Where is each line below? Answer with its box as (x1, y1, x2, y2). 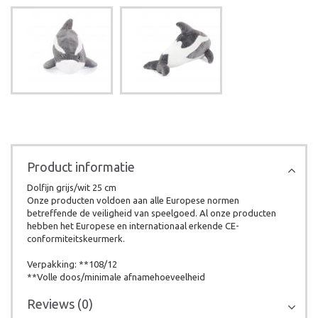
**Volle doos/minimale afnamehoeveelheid (27, 272, 205, 282)
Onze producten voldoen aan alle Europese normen (27, 195, 239, 205)
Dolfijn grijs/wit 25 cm (27, 182, 116, 192)
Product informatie (27, 160, 135, 174)
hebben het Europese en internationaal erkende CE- (27, 221, 239, 231)
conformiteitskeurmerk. (27, 234, 125, 243)
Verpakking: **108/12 (27, 259, 117, 269)
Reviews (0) (27, 297, 93, 311)
